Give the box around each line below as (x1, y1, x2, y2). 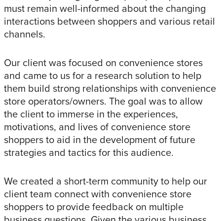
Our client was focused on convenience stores (4, 55, 203, 71)
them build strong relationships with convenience (4, 81, 216, 96)
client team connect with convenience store (4, 186, 191, 202)
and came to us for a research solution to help (4, 68, 201, 83)
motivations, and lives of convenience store (4, 119, 190, 135)
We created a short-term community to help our (4, 174, 207, 189)
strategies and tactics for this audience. (4, 145, 174, 160)
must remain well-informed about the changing (4, 1, 206, 16)
